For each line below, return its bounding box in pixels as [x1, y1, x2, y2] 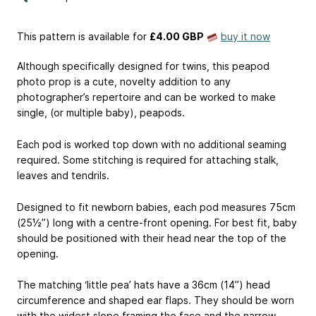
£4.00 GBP [150, 30, 204, 43]
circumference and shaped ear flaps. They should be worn [17, 294, 294, 307]
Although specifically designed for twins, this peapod [17, 60, 269, 73]
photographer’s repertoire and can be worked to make [17, 91, 276, 104]
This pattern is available [17, 30, 130, 43]
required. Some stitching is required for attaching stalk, [17, 153, 279, 166]
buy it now [221, 30, 270, 43]
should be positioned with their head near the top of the [17, 231, 286, 244]
